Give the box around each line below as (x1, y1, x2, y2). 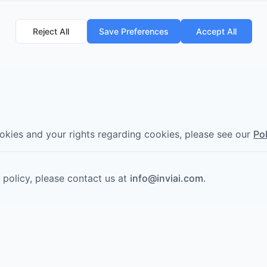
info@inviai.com (130, 172, 203, 185)
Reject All (33, 26, 69, 37)
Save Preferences (98, 26, 169, 37)
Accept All (195, 26, 237, 37)
